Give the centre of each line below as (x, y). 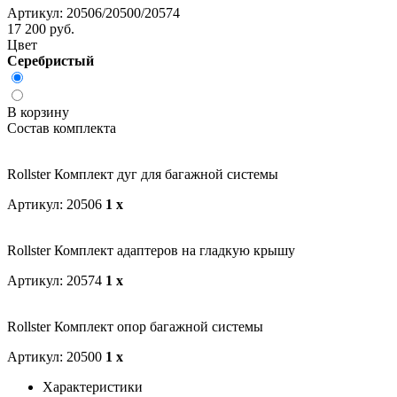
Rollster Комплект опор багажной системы (135, 327)
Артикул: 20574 (54, 281)
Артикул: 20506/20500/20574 (93, 13)
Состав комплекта (62, 128)
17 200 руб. (41, 29)
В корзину (40, 113)
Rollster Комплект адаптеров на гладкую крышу (151, 251)
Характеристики (93, 387)
